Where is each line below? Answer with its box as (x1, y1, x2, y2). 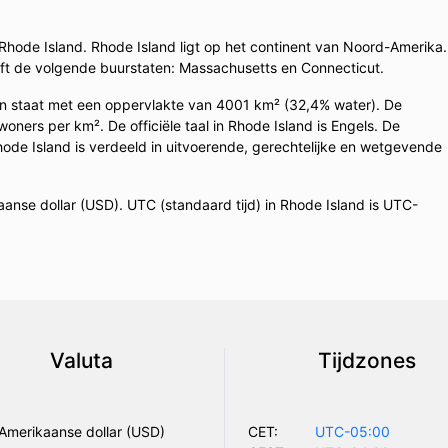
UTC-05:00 (314, 422, 390, 440)
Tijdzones (317, 347, 416, 373)
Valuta (50, 347, 113, 373)
